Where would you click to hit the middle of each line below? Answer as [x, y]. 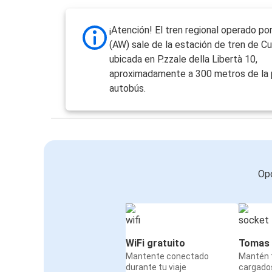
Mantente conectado [167, 257]
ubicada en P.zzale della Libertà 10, [184, 59]
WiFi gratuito [155, 243]
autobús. [128, 89]
